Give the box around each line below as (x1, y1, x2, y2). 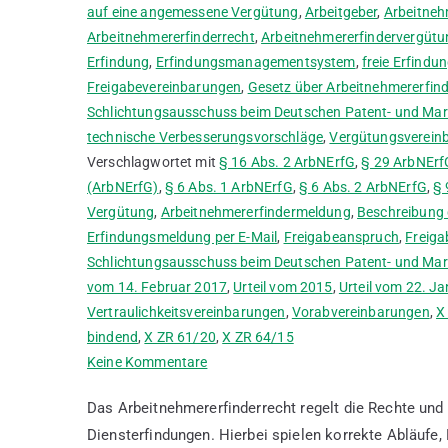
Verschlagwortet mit (87, 154, 220, 170)
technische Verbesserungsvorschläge (87, 129, 324, 145)
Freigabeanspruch (283, 229, 399, 245)
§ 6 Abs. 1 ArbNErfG (164, 179, 293, 195)
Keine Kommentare (87, 354, 208, 370)
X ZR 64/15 (222, 329, 294, 345)
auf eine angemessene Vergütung (87, 4, 299, 20)
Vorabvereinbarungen (291, 304, 430, 320)
